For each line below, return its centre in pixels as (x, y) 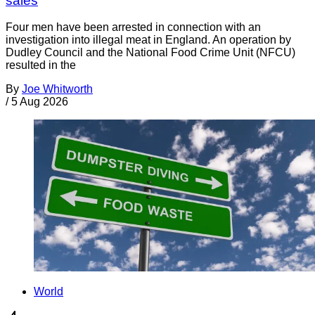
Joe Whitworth (57, 89)
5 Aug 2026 (40, 102)
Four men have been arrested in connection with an (133, 27)
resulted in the (41, 65)
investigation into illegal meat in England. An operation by (148, 40)
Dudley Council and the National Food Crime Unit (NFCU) (150, 53)
